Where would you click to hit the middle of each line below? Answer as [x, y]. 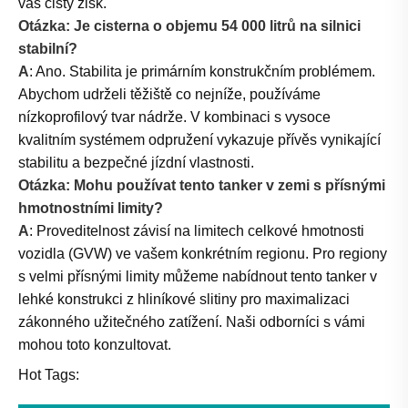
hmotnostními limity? [91, 209]
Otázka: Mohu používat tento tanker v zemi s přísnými [202, 186]
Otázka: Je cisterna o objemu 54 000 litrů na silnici [189, 26]
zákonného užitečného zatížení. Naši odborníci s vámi [192, 322]
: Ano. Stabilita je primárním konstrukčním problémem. [202, 72]
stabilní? [48, 49]
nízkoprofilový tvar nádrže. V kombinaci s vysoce [174, 117]
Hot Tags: [49, 375]
